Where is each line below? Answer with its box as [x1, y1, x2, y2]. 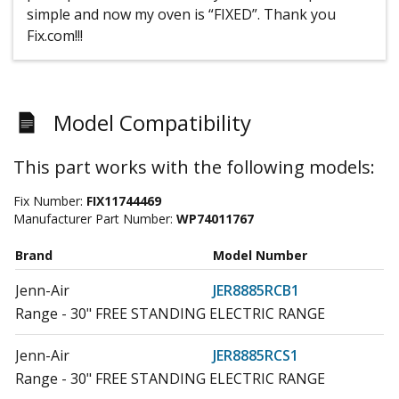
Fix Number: [13, 192, 86, 210]
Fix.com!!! [27, 26, 83, 46]
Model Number [213, 247, 307, 265]
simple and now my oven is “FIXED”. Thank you [27, 4, 336, 25]
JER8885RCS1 [213, 346, 298, 366]
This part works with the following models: [13, 155, 375, 180]
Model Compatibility [53, 108, 251, 138]
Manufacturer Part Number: [13, 210, 176, 228]
